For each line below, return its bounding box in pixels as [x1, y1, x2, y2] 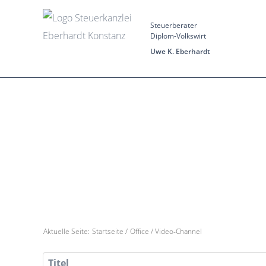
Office [130, 226, 149, 236]
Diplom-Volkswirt [150, 31, 206, 41]
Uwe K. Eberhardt [150, 46, 210, 56]
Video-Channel [155, 226, 202, 236]
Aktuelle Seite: [43, 226, 91, 236]
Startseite [92, 226, 123, 236]
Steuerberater [150, 20, 197, 30]
